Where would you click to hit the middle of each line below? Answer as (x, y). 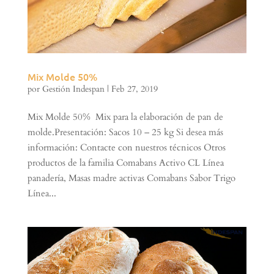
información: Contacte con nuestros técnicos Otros (126, 148)
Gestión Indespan (73, 89)
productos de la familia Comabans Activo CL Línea (125, 163)
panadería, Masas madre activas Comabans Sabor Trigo (131, 178)
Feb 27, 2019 (134, 89)
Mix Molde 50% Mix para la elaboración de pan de (125, 117)
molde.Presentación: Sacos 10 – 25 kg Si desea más (125, 132)
